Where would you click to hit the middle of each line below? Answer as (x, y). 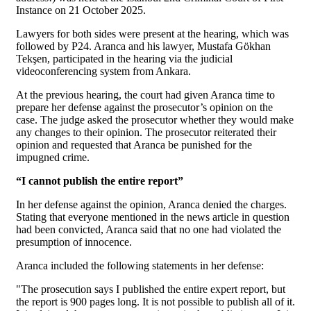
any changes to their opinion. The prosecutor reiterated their (146, 132)
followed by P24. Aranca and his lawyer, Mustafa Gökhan (143, 46)
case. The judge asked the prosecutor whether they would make (155, 119)
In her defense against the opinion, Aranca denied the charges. (151, 204)
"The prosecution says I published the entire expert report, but (151, 289)
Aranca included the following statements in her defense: (140, 265)
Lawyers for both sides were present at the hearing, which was (152, 33)
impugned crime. (53, 157)
